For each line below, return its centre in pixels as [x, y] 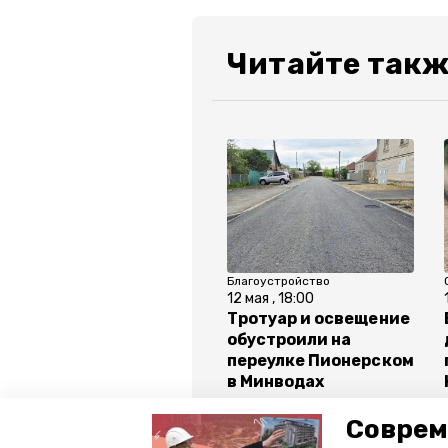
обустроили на [289, 340]
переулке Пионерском [320, 361]
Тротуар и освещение [318, 319]
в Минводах [276, 382]
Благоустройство [278, 281]
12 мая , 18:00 [270, 299]
